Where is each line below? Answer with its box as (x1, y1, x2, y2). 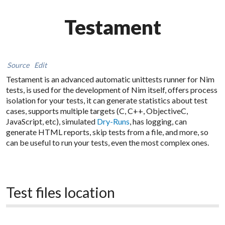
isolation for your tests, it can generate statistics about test (6, 95, 208, 105)
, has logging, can (130, 117, 187, 126)
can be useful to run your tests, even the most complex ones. (6, 138, 209, 147)
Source (7, 61, 30, 69)
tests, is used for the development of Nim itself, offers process (6, 85, 218, 94)
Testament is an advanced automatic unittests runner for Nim (6, 74, 215, 84)
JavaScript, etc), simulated (6, 117, 97, 126)
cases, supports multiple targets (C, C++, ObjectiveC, (6, 106, 188, 116)
